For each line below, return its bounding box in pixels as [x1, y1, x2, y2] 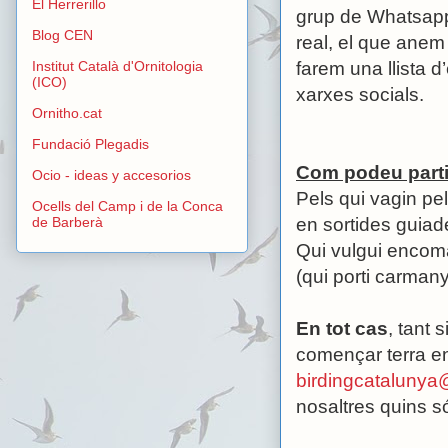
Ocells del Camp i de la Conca [32, 198, 223, 215]
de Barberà [32, 214, 103, 231]
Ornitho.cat [32, 105, 102, 122]
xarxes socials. [296, 83, 424, 105]
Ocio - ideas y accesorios [32, 167, 191, 184]
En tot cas [296, 317, 388, 339]
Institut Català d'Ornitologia [32, 58, 203, 75]
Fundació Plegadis [32, 136, 149, 153]
